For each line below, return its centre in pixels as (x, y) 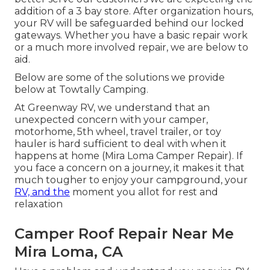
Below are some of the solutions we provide (120, 78)
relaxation (39, 204)
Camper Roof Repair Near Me (124, 234)
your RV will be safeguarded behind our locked (129, 24)
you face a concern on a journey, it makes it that (130, 168)
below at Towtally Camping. (81, 90)
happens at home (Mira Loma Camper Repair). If (129, 156)
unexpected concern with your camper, (111, 120)
